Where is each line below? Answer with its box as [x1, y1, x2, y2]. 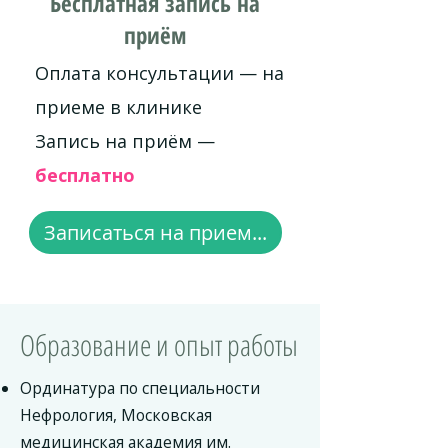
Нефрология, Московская [20, 404, 212, 426]
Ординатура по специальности [20, 377, 260, 399]
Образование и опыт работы [20, 325, 298, 364]
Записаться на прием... [44, 219, 267, 246]
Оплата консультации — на [35, 61, 284, 85]
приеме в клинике [35, 95, 202, 119]
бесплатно [35, 163, 135, 187]
